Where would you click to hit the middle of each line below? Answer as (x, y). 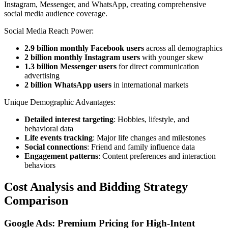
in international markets (150, 85)
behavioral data (49, 129)
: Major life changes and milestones (149, 138)
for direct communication (158, 67)
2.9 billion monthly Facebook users (84, 48)
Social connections (56, 147)
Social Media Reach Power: (49, 31)
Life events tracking (59, 138)
